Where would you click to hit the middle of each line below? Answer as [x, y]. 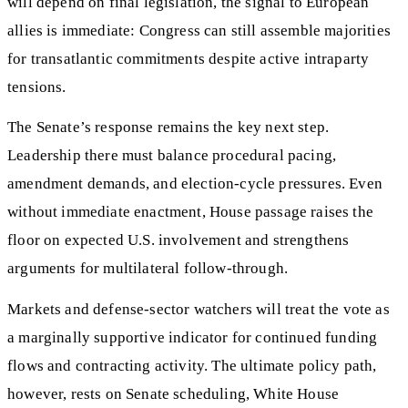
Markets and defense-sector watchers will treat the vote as [199, 310]
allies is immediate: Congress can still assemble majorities [199, 30]
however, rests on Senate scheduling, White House [173, 394]
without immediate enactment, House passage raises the [190, 212]
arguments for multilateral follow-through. [148, 269]
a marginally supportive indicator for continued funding [193, 338]
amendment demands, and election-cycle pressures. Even [195, 184]
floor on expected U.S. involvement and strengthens [178, 240]
